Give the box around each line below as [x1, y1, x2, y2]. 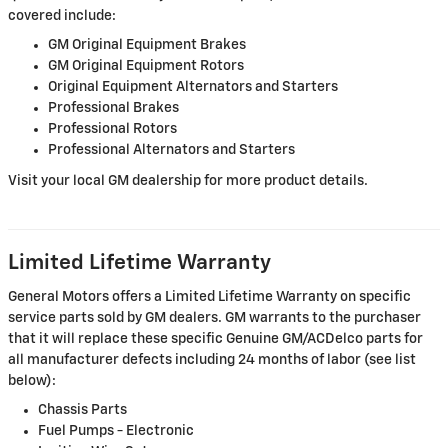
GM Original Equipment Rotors [48, 58, 244, 73]
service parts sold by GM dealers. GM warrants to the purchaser [8, 311, 421, 326]
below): [8, 374, 56, 389]
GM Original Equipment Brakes [48, 37, 246, 52]
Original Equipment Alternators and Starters [48, 79, 338, 94]
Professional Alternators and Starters [48, 142, 295, 157]
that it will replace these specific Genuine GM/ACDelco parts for [8, 332, 423, 347]
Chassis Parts [38, 403, 127, 418]
